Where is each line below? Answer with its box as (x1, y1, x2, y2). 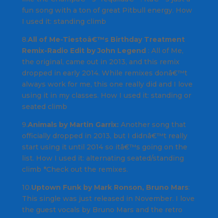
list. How (21, 154, 54, 163)
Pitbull (122, 6, 145, 15)
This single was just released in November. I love (21, 194, 195, 203)
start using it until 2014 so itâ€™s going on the (21, 143, 187, 152)
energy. (145, 6, 176, 15)
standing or (148, 91, 191, 100)
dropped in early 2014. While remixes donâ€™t (21, 69, 187, 78)
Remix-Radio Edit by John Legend (21, 46, 146, 55)
